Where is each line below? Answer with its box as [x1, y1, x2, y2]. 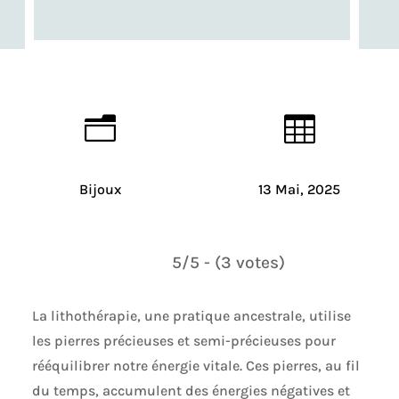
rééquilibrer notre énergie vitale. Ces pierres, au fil [31, 356, 360, 374]
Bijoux [78, 181, 121, 198]
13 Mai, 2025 [258, 181, 340, 198]
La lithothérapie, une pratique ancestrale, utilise [31, 306, 351, 324]
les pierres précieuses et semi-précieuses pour [31, 331, 336, 349]
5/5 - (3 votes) [171, 251, 285, 273]
